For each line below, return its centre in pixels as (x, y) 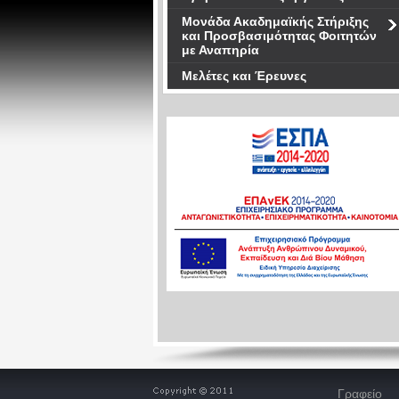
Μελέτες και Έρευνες (244, 76)
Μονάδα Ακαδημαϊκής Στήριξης (275, 21)
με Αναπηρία (220, 50)
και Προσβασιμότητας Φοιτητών (279, 36)
